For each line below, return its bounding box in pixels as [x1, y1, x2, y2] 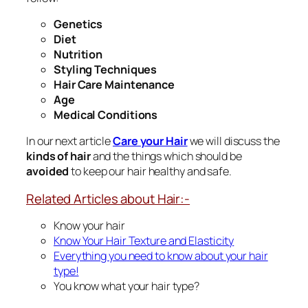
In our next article [26, 133, 113, 149]
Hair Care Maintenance [54, 77, 175, 93]
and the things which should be [90, 148, 242, 164]
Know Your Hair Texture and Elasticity [54, 233, 234, 249]
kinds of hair [26, 148, 91, 164]
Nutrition [54, 47, 103, 63]
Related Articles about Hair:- [26, 189, 190, 208]
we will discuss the [187, 133, 280, 149]
